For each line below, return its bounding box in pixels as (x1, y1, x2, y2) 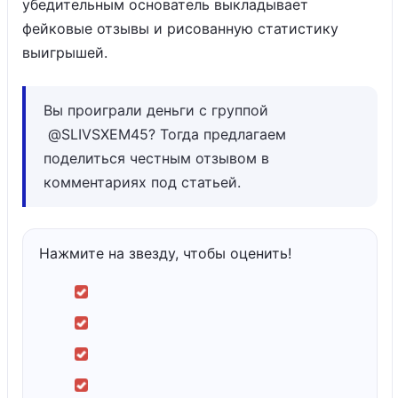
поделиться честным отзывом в (44, 149, 269, 167)
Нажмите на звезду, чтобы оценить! (39, 244, 291, 262)
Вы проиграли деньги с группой (44, 101, 268, 119)
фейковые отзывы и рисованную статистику (22, 20, 338, 37)
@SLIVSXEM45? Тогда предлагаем (44, 125, 286, 143)
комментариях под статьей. (44, 173, 245, 191)
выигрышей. (22, 44, 112, 61)
